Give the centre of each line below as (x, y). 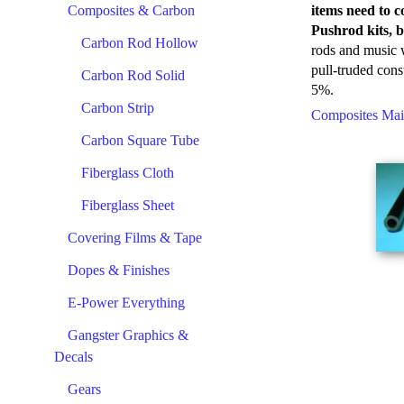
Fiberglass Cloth (128, 173)
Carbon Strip (118, 108)
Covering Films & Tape (135, 238)
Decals (73, 357)
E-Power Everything (126, 303)
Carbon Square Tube (140, 140)
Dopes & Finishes (119, 270)
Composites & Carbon (131, 10)
